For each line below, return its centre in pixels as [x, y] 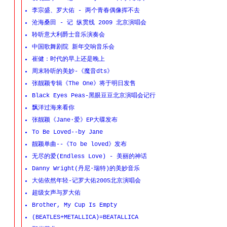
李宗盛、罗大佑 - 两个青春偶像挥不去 [86, 11]
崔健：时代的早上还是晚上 [68, 59]
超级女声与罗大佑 [56, 193]
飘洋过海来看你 [53, 108]
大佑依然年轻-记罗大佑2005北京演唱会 [86, 181]
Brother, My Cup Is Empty [74, 205]
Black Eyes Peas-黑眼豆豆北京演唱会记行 [94, 96]
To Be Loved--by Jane [67, 132]
